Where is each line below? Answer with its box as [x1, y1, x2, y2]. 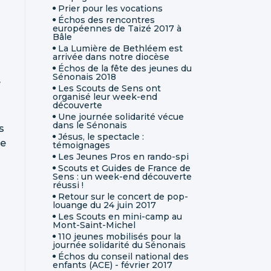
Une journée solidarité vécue [58, 111, 184, 122]
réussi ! [53, 179, 83, 191]
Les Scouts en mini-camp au [58, 211, 182, 222]
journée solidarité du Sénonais [53, 239, 186, 250]
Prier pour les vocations [58, 2, 163, 14]
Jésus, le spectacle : [58, 131, 144, 142]
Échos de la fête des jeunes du [58, 62, 192, 74]
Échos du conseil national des [58, 250, 189, 262]
